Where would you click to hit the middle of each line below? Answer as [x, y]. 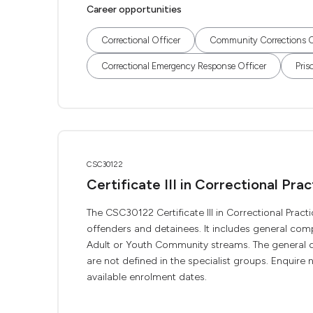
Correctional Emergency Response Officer [184, 66]
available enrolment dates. [147, 277]
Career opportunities [134, 9]
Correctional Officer [141, 40]
